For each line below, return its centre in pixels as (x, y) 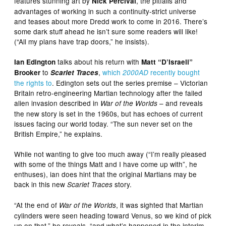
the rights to (33, 83)
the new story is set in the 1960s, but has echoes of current (109, 114)
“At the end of (37, 205)
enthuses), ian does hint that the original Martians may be (106, 174)
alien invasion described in (58, 103)
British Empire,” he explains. (59, 134)
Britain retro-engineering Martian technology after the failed (108, 93)
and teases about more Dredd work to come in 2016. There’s (111, 21)
